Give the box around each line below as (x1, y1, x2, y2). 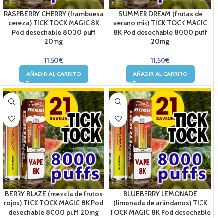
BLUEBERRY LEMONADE (123, 189, 197, 198)
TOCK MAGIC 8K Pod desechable (109, 208, 211, 217)
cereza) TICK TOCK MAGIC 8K (8, 18, 99, 27)
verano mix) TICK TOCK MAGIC (113, 18, 207, 27)
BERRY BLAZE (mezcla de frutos (4, 189, 103, 198)
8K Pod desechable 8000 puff (113, 28, 207, 36)
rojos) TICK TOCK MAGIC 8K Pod (4, 199, 103, 207)
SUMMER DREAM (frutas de (118, 9, 202, 18)
